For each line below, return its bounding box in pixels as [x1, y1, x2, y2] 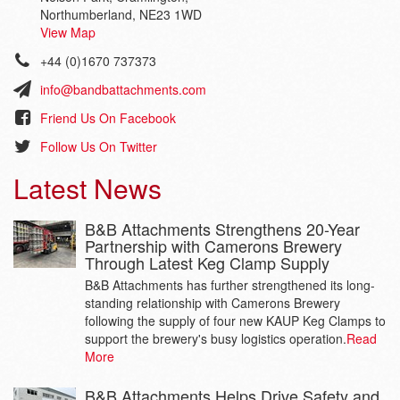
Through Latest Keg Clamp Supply [85, 250, 329, 274]
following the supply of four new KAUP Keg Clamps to [85, 311, 386, 329]
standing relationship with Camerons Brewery [85, 293, 340, 312]
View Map [40, 22, 96, 41]
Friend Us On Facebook [40, 108, 176, 127]
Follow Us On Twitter [40, 137, 157, 155]
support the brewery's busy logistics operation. [85, 329, 346, 347]
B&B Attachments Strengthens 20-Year [85, 216, 360, 240]
